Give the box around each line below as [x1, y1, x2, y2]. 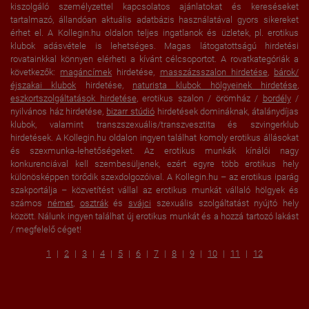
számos [10, 198, 48, 209]
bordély [262, 93, 291, 104]
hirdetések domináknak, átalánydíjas [154, 106, 299, 117]
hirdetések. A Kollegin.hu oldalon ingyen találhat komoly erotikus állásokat [10, 132, 299, 143]
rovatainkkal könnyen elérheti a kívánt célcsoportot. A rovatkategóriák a [10, 54, 299, 65]
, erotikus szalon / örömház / [136, 93, 263, 104]
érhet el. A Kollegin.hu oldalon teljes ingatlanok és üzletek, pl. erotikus [10, 28, 299, 39]
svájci [128, 198, 151, 209]
